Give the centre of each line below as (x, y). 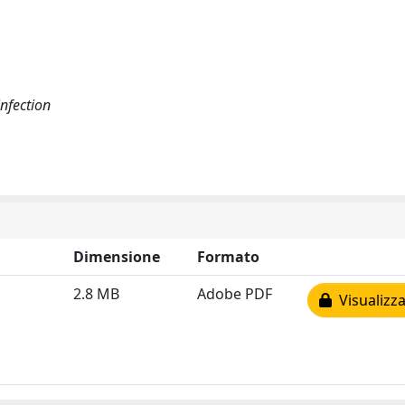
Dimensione (117, 257)
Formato (228, 257)
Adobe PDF (235, 294)
